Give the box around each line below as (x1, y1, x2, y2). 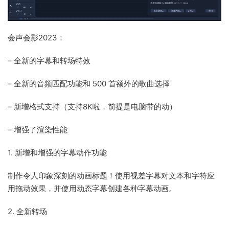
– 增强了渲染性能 (8, 125, 67, 135)
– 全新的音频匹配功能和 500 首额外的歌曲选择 (8, 79, 170, 89)
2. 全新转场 (8, 207, 47, 217)
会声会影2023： (8, 33, 65, 43)
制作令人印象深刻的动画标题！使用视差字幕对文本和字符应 (8, 171, 215, 181)
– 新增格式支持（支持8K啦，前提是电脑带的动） (8, 102, 177, 112)
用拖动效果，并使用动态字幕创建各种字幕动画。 (8, 184, 176, 194)
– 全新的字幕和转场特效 (8, 56, 90, 66)
